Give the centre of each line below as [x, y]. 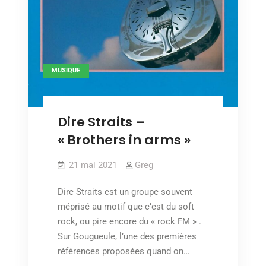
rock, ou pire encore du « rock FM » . [129, 221]
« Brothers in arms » [124, 140]
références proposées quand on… [123, 251]
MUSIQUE [66, 70]
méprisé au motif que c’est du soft [126, 206]
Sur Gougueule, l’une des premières [127, 236]
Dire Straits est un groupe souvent [125, 191]
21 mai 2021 [93, 165]
